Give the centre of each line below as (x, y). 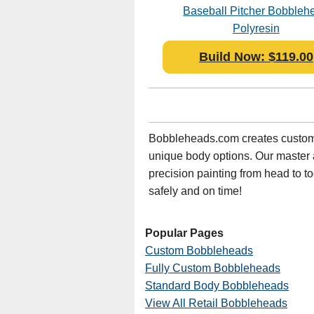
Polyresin (256, 28)
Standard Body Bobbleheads (217, 286)
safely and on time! (195, 191)
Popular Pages (184, 233)
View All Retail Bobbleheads (216, 303)
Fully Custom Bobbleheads (213, 268)
